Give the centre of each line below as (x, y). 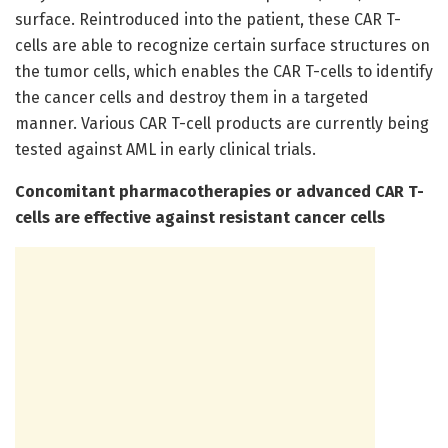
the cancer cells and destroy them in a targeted (192, 97)
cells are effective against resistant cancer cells (200, 217)
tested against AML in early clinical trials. (165, 149)
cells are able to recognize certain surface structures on (222, 45)
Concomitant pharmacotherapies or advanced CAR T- (219, 191)
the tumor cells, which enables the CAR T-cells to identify (224, 71)
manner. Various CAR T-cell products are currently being (222, 123)
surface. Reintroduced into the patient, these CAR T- (208, 19)
